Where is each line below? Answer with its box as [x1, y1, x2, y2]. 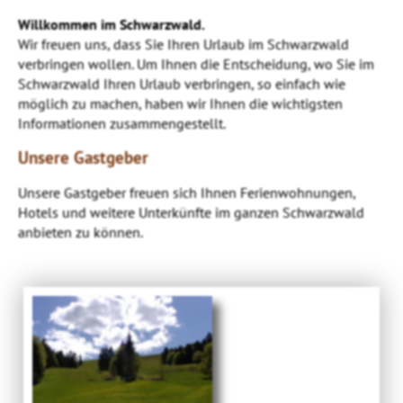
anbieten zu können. [18, 222, 143, 241]
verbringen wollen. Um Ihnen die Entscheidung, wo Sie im [18, 54, 374, 73]
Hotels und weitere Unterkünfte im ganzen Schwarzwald [18, 202, 364, 221]
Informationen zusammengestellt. [18, 113, 226, 132]
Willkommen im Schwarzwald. [18, 14, 205, 33]
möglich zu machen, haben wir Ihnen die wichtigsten [18, 94, 343, 112]
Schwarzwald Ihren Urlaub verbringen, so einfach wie [18, 74, 345, 93]
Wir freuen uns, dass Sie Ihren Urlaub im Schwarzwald [18, 34, 349, 53]
